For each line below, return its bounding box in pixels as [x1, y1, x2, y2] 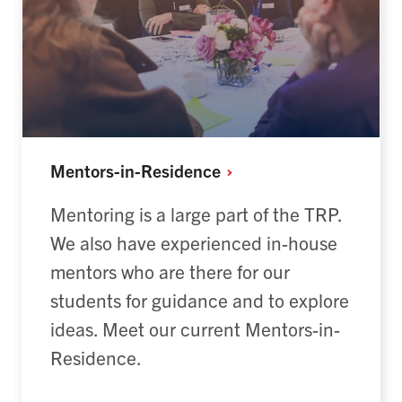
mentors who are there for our [50, 258, 290, 283]
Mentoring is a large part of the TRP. [50, 201, 342, 225]
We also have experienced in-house [50, 230, 337, 254]
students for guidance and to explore [50, 287, 349, 311]
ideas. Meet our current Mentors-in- [50, 316, 340, 340]
